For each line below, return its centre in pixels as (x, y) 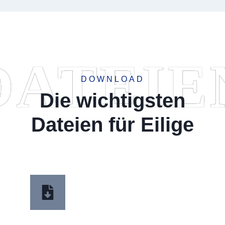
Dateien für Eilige (113, 125)
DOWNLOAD (113, 79)
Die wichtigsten (113, 100)
